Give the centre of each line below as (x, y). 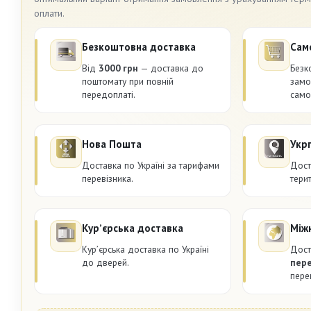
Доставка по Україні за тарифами (151, 165)
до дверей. (106, 262)
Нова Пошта (112, 144)
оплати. (49, 14)
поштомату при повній (128, 81)
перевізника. (108, 178)
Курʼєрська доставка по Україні (145, 249)
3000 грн (118, 68)
